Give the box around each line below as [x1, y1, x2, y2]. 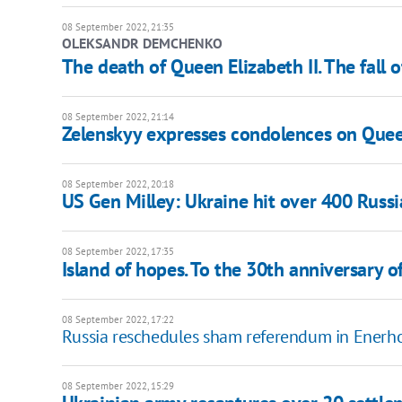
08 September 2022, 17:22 [61, 313, 174, 327]
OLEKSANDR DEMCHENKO [61, 34, 223, 53]
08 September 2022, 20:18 [61, 178, 174, 191]
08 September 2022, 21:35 [61, 21, 174, 34]
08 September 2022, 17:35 [61, 245, 174, 258]
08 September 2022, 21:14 [61, 110, 174, 124]
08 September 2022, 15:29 [61, 380, 174, 393]
